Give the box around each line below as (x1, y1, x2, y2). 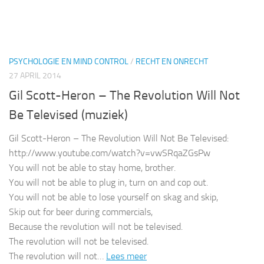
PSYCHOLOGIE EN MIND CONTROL (9, 57, 128, 67)
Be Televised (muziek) (9, 107, 128, 123)
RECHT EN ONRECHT (136, 57, 208, 67)
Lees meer (106, 250, 147, 262)
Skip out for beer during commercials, (9, 206, 153, 217)
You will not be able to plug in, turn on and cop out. (9, 176, 208, 188)
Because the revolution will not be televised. (9, 220, 183, 232)
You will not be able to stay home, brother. (9, 161, 176, 173)
